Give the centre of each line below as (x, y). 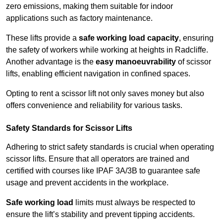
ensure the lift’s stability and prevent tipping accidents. (100, 215)
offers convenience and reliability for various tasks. (94, 106)
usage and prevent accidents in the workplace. (87, 183)
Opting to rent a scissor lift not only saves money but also (105, 94)
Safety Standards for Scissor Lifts (69, 128)
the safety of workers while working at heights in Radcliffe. (107, 50)
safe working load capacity (129, 38)
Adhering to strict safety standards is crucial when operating (110, 147)
